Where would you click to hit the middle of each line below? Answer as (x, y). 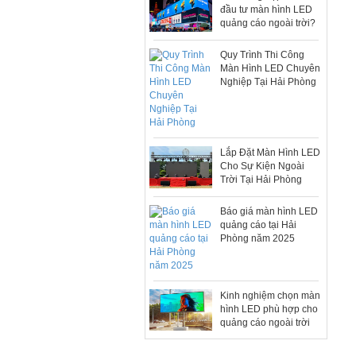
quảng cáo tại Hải (259, 224)
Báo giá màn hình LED (269, 211)
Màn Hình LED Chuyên (271, 68)
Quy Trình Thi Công (263, 54)
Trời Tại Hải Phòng (261, 179)
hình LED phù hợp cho (269, 309)
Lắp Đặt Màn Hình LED (271, 152)
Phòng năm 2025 (258, 238)
